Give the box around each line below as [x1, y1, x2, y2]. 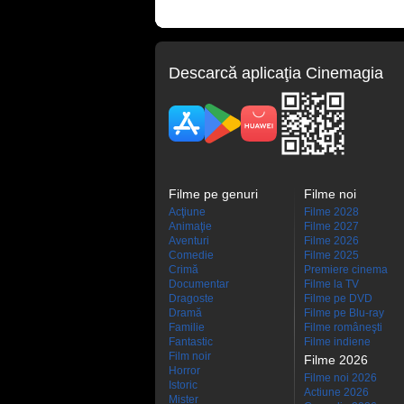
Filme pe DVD [304, 292, 372, 305]
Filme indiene [304, 335, 371, 348]
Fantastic [169, 335, 213, 348]
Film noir [169, 350, 211, 363]
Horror [169, 364, 200, 377]
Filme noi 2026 [304, 372, 377, 384]
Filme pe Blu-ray [304, 307, 384, 319]
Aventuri [169, 234, 209, 247]
